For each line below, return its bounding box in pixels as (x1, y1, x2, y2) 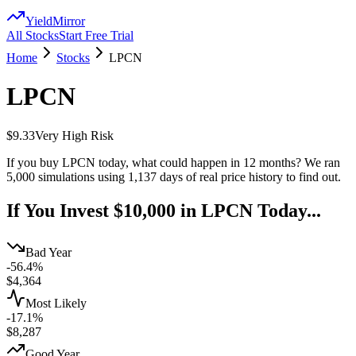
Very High (35, 128, 87, 142)
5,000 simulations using (6, 169, 128, 184)
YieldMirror (25, 14, 85, 28)
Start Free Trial (59, 29, 133, 42)
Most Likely (25, 296, 87, 310)
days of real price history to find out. (157, 169, 341, 184)
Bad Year (25, 245, 72, 259)
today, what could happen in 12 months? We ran (95, 155, 340, 169)
